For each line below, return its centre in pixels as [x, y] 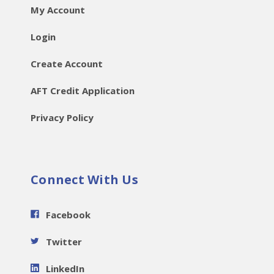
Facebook [68, 214]
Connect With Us [84, 179]
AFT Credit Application [83, 90]
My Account [58, 9]
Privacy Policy [62, 117]
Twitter [64, 241]
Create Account [67, 63]
